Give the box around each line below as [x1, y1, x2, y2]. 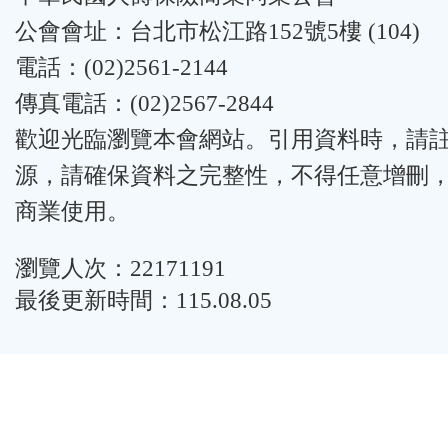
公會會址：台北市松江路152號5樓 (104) [15, 19, 420, 44]
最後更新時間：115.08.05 [15, 287, 272, 313]
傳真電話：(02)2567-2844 [15, 91, 274, 116]
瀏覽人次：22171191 [15, 255, 226, 281]
